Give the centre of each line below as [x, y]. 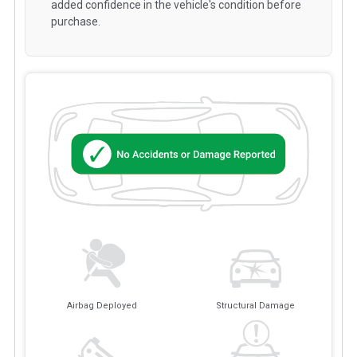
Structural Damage [255, 306]
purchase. [76, 21]
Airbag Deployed [102, 306]
